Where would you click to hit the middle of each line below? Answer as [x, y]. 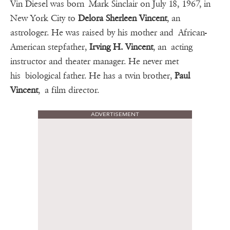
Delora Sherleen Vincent [122, 18]
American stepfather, [50, 47]
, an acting [173, 47]
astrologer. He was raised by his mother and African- [109, 33]
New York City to [44, 18]
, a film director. [69, 90]
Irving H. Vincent [121, 47]
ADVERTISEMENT [115, 114]
